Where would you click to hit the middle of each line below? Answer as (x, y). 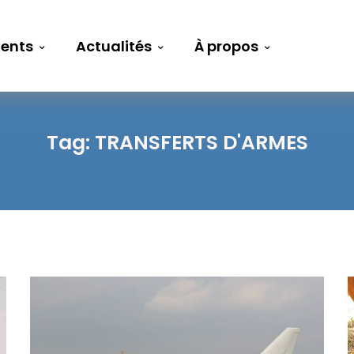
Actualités (114, 47)
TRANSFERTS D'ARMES (201, 142)
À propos (227, 47)
